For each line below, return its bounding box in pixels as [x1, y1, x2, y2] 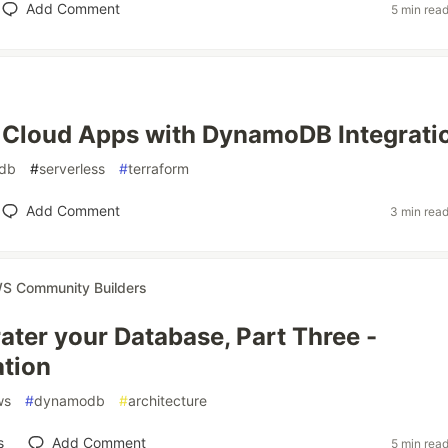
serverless [39, 160, 105, 177]
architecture [128, 392, 207, 409]
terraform [128, 160, 189, 177]
